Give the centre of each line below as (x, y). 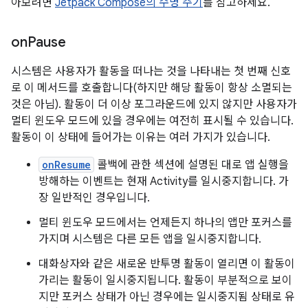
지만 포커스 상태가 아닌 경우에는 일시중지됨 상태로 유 (167, 297)
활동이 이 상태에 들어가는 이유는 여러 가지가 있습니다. (141, 137)
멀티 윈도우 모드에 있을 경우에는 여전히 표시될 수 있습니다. (152, 121)
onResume (66, 164)
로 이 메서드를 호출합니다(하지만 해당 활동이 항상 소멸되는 (152, 88)
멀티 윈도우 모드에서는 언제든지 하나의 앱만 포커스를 (165, 222)
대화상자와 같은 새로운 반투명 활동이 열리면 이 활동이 (167, 264)
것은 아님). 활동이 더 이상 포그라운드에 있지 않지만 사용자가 (154, 104)
